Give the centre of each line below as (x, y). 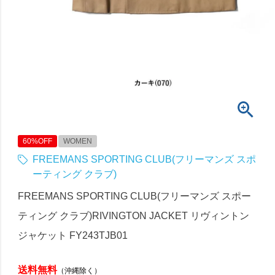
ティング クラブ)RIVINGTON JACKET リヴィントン (134, 215)
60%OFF (38, 141)
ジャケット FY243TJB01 (73, 235)
